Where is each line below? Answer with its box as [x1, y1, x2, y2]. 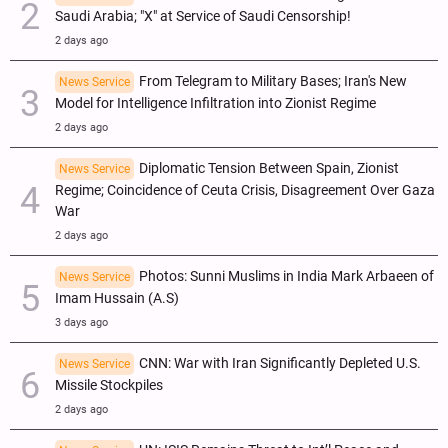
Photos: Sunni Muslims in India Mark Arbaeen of [139, 267, 434, 285]
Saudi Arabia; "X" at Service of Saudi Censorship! [55, 7, 351, 25]
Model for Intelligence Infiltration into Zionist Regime [55, 94, 376, 112]
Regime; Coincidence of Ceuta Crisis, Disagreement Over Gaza [55, 181, 435, 199]
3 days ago [55, 315, 108, 329]
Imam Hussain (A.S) [55, 289, 179, 307]
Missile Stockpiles [55, 376, 163, 394]
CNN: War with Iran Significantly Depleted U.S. [139, 354, 421, 372]
